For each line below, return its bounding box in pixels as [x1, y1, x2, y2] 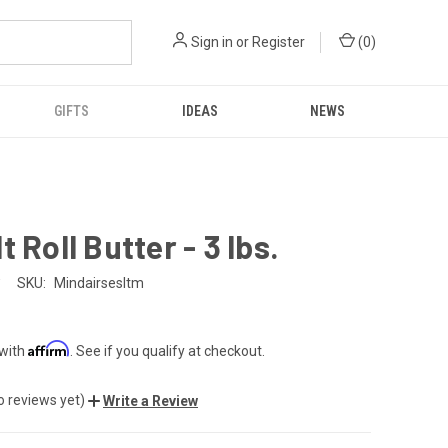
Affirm [28, 339, 70, 357]
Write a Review [103, 392, 198, 409]
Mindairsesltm [53, 274, 144, 291]
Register [252, 34, 305, 50]
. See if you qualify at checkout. [70, 342, 265, 359]
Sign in [191, 34, 233, 50]
